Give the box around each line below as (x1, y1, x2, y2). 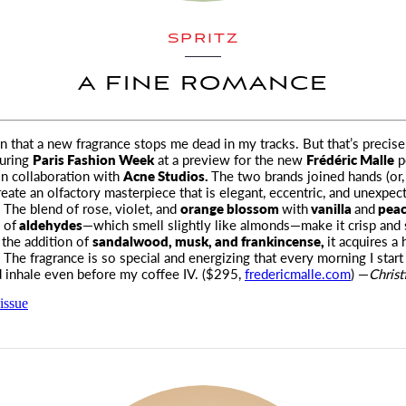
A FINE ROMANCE (78, 72, 328, 97)
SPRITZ (167, 30, 239, 48)
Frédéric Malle (306, 150, 394, 169)
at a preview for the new (158, 150, 306, 169)
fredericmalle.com (245, 264, 351, 283)
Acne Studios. (123, 166, 211, 185)
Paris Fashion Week (33, 150, 154, 169)
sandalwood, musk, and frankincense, (92, 231, 327, 250)
